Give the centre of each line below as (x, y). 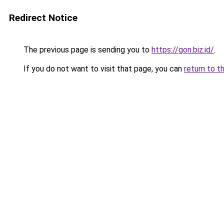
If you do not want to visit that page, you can (103, 69)
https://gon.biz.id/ (183, 50)
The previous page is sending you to (86, 50)
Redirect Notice (43, 18)
